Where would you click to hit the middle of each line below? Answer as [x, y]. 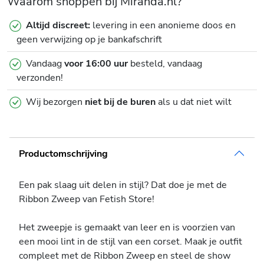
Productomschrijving [63, 153]
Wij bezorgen [55, 102]
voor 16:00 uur [96, 64]
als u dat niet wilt [194, 102]
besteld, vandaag [165, 64]
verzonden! [40, 78]
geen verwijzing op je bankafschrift [89, 40]
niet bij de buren [120, 102]
